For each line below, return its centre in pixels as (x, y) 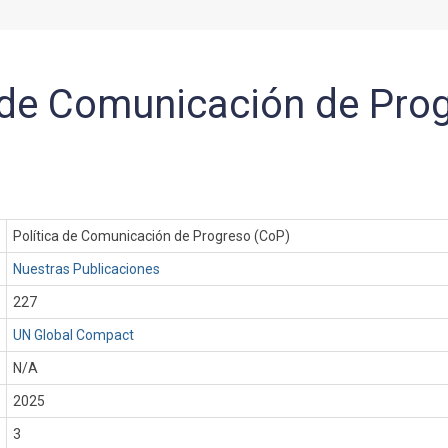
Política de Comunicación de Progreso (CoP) (152, 236)
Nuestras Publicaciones (87, 269)
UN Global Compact (74, 335)
